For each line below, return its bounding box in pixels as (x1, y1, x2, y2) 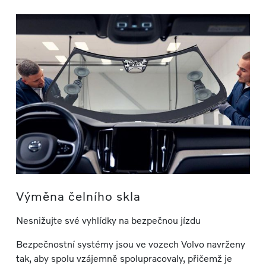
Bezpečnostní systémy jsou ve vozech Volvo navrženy (15, 238, 245, 250)
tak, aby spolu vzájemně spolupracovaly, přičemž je (15, 252, 232, 264)
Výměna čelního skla (15, 188, 141, 204)
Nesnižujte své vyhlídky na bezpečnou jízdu (15, 214, 201, 226)
